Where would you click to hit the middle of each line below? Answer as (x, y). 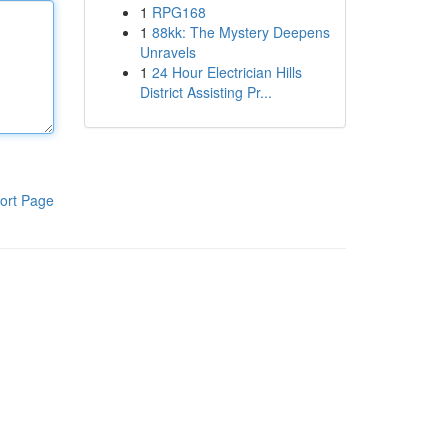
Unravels (167, 52)
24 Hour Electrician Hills (226, 72)
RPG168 (178, 12)
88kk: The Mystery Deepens (240, 32)
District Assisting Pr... (205, 92)
